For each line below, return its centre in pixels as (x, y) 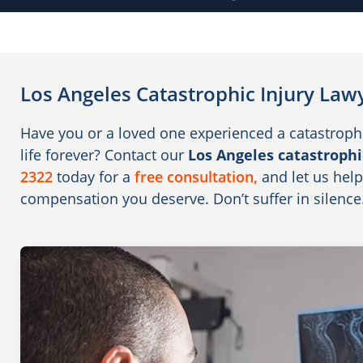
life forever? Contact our (104, 155)
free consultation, (196, 177)
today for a (94, 177)
